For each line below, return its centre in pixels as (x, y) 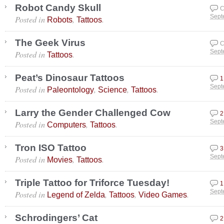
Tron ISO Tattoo (51, 148)
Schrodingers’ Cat (56, 218)
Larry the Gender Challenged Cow (93, 113)
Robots (60, 19)
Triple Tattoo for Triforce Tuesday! (92, 183)
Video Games (163, 194)
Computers (66, 124)
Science (112, 89)
